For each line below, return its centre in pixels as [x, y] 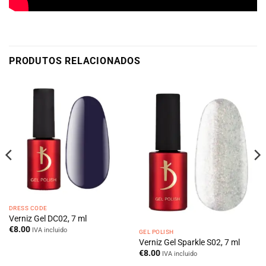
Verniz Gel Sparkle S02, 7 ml [189, 242]
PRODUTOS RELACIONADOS [75, 61]
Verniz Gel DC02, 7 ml [47, 219]
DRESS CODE [28, 208]
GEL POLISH [156, 232]
